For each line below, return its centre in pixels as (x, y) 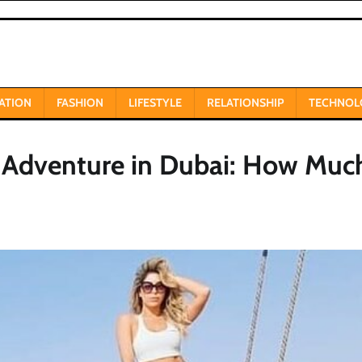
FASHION (80, 103)
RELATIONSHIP (245, 103)
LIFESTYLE (155, 103)
